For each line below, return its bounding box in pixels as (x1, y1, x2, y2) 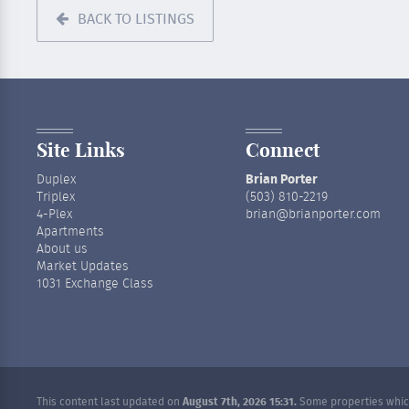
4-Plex (37, 208, 72, 221)
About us (37, 243, 88, 256)
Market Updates (37, 260, 129, 273)
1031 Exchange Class (37, 278, 153, 290)
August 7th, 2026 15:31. (183, 395, 297, 407)
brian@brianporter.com (245, 208, 381, 221)
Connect (245, 138, 320, 163)
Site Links (37, 138, 125, 163)
